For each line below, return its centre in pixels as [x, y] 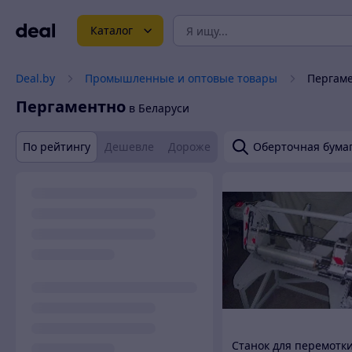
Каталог [111, 30]
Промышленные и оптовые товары [181, 78]
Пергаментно [71, 106]
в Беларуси [158, 108]
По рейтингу [57, 147]
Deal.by [35, 78]
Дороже [189, 147]
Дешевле [129, 147]
